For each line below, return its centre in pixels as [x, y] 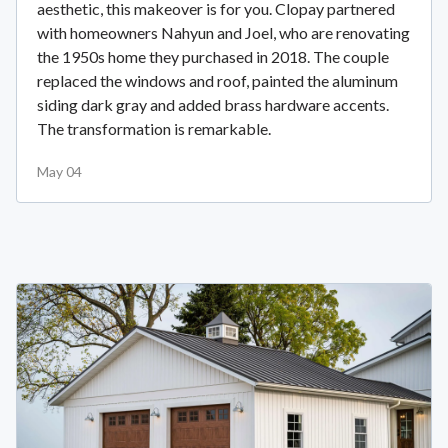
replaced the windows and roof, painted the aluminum [217, 80]
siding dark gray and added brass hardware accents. [213, 104]
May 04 [59, 171]
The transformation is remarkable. [154, 128]
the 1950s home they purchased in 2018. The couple [213, 56]
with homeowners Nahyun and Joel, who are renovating [223, 32]
